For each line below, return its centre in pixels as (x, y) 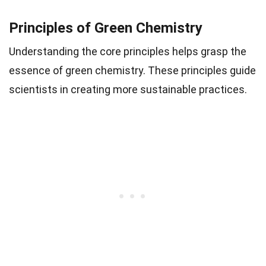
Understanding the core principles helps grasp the (128, 52)
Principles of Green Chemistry (106, 28)
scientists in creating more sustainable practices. (128, 90)
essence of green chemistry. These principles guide (132, 71)
